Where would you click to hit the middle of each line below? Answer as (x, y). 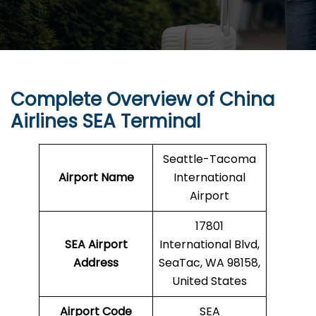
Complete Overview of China (142, 100)
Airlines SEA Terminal (105, 122)
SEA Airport (96, 245)
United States (209, 281)
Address (96, 263)
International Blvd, (209, 245)
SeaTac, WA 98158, (209, 263)
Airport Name (96, 178)
